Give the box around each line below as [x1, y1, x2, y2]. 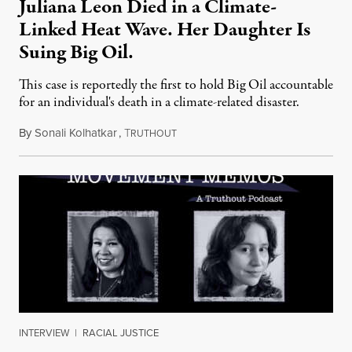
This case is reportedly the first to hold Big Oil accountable [19, 75, 333, 96]
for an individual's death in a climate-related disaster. [19, 93, 299, 113]
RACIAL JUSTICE [82, 325, 159, 341]
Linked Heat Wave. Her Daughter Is [19, 16, 310, 45]
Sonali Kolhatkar [35, 124, 117, 142]
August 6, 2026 [176, 124, 250, 142]
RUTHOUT [130, 126, 177, 141]
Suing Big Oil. [19, 38, 134, 68]
